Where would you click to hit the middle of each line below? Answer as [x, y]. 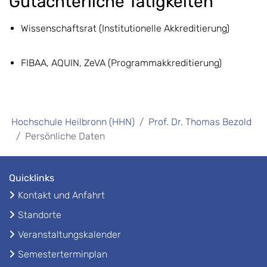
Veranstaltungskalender [69, 234]
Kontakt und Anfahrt [61, 195]
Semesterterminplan [63, 254]
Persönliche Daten [65, 136]
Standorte [40, 215]
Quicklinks [32, 178]
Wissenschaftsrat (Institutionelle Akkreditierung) [125, 28]
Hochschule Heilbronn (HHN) [73, 122]
